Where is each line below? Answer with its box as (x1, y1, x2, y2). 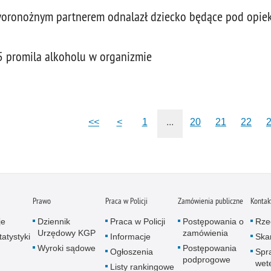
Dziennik (38, 217, 70, 226)
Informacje (110, 232, 151, 241)
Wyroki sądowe (38, 243, 96, 253)
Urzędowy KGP (38, 228, 96, 238)
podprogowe (183, 255, 230, 264)
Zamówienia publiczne (178, 195, 243, 206)
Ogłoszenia (110, 247, 153, 256)
